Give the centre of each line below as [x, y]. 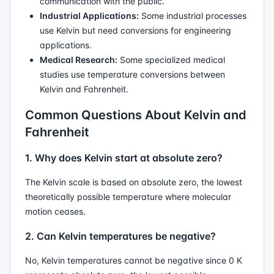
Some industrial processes [193, 16]
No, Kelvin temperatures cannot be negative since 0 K [134, 260]
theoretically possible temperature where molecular [128, 197]
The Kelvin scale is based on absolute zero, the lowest [134, 182]
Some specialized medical [171, 60]
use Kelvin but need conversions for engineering [135, 30]
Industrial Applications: [89, 16]
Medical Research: [79, 60]
